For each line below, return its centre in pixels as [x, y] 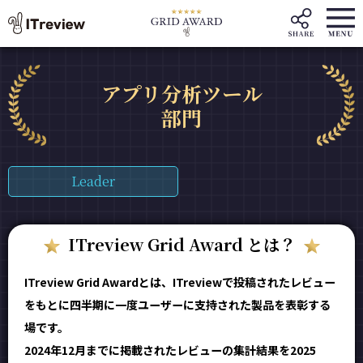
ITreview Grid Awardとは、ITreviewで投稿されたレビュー [180, 282]
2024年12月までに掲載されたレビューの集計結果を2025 [170, 350]
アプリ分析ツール [181, 93]
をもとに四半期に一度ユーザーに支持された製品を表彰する [177, 305]
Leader [93, 181]
